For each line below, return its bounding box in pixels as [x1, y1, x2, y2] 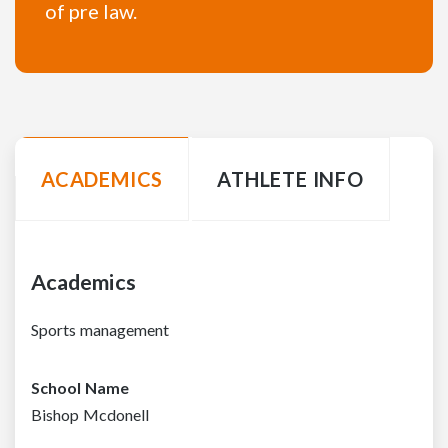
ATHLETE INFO [217, 167, 364, 192]
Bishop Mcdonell [31, 404, 150, 424]
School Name [31, 377, 129, 397]
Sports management [31, 319, 170, 339]
